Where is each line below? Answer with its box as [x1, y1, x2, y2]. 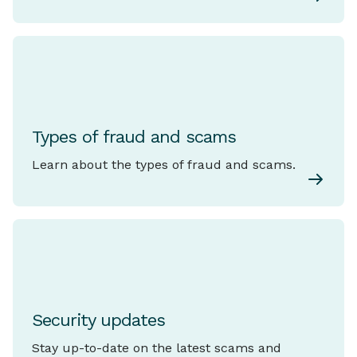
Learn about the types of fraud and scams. [32, 157, 296, 172]
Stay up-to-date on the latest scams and [32, 340, 281, 355]
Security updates [32, 310, 165, 330]
